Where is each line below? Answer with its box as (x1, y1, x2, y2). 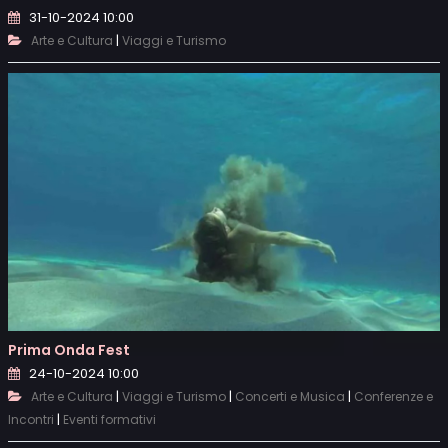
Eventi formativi (63, 411, 156, 429)
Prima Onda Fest (8, 340, 130, 361)
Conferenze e (354, 388, 433, 406)
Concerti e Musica (235, 388, 345, 406)
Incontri (8, 411, 54, 429)
